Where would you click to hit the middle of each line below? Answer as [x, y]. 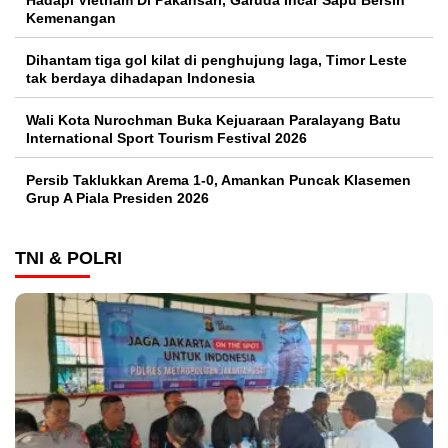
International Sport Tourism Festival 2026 [166, 137]
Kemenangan [73, 17]
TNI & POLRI [68, 257]
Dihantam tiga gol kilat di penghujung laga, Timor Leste [216, 59]
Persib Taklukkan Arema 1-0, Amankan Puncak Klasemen [218, 179]
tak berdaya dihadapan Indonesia [140, 77]
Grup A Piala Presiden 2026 [117, 197]
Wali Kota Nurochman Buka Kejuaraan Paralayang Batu [213, 119]
